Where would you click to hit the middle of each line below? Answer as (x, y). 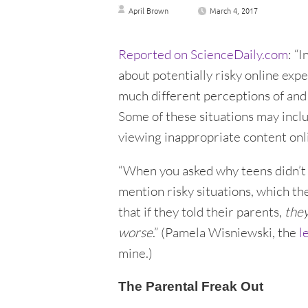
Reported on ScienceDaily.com (203, 55)
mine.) (135, 253)
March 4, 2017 (234, 11)
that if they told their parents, (201, 212)
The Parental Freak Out (191, 287)
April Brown (148, 11)
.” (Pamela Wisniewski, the (226, 233)
